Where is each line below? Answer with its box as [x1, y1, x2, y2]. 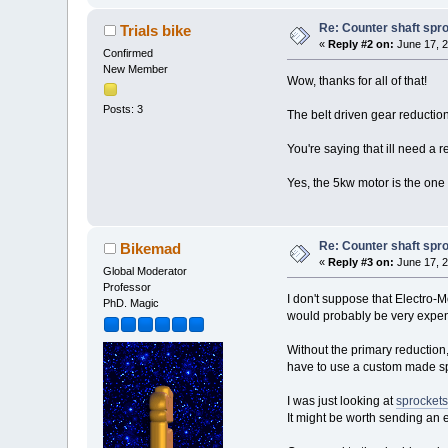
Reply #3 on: [328, 255, 395, 268]
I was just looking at [286, 393, 396, 408]
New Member [103, 62, 169, 75]
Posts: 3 [103, 102, 144, 115]
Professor [103, 280, 152, 293]
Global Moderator [103, 264, 188, 277]
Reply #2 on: [328, 37, 395, 50]
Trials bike [119, 21, 191, 39]
